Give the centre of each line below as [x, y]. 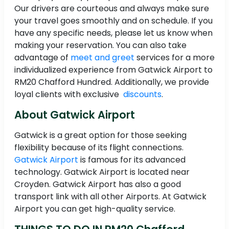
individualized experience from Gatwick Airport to [113, 70]
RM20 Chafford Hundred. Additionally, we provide [112, 82]
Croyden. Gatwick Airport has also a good [98, 185]
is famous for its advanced [133, 160]
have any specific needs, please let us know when [113, 33]
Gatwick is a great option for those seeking [100, 135]
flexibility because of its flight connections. [99, 148]
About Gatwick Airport [75, 115]
